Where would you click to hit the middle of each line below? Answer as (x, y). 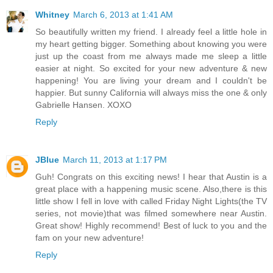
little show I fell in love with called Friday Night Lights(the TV (151, 201)
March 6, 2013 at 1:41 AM (123, 15)
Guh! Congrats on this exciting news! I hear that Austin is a (151, 177)
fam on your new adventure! (90, 238)
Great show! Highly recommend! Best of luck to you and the (151, 226)
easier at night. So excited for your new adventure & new (151, 69)
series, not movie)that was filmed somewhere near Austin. (151, 214)
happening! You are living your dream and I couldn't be (151, 81)
